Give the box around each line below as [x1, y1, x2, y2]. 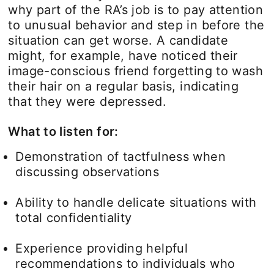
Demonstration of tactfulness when [15, 149, 226, 164]
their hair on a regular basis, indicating [8, 78, 239, 94]
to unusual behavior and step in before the [8, 17, 265, 32]
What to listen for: [8, 124, 119, 139]
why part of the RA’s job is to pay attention [8, 2, 264, 17]
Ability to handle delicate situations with [15, 194, 257, 210]
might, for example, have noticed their [8, 48, 238, 63]
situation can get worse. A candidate [8, 32, 229, 48]
